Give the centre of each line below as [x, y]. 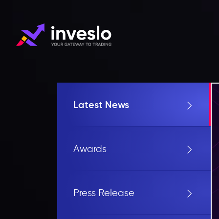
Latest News [101, 104]
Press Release [104, 192]
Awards [90, 148]
